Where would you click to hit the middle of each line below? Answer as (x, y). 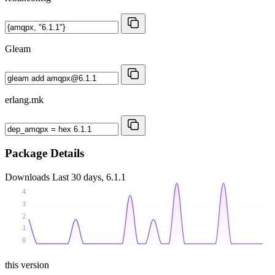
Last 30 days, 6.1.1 (89, 177)
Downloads (29, 177)
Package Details (45, 153)
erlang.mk (24, 99)
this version (27, 265)
